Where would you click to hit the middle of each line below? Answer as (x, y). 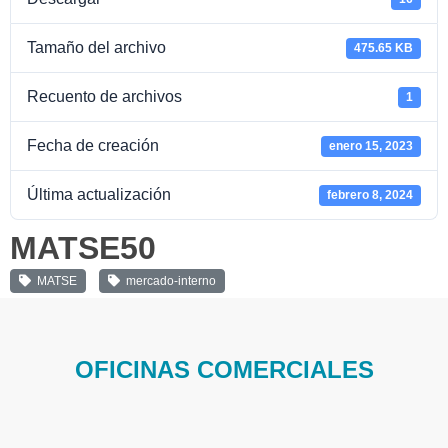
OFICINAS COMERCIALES (224, 370)
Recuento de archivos (104, 97)
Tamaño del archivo (96, 48)
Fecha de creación (93, 146)
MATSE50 (83, 248)
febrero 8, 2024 (370, 195)
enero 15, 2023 (371, 146)
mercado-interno (168, 281)
